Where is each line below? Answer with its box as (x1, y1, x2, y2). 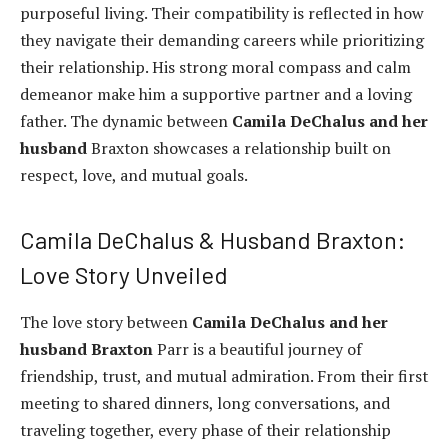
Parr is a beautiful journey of (153, 338, 362, 361)
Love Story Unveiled (20, 259, 228, 289)
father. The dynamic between (20, 110, 232, 133)
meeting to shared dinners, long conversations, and (20, 392, 390, 415)
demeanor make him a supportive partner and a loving (20, 83, 412, 106)
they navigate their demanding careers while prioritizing (20, 29, 424, 52)
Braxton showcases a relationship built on (87, 137, 391, 160)
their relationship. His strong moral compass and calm (20, 56, 411, 79)
